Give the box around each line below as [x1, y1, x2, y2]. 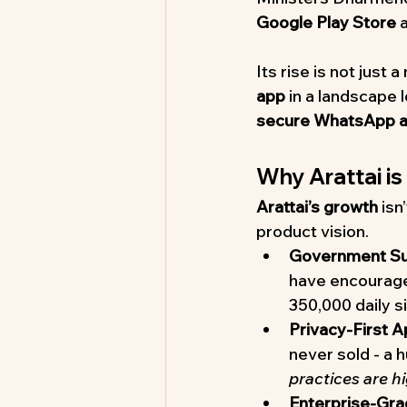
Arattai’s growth [256, 196, 378, 217]
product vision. [256, 221, 369, 242]
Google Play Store [256, 12, 396, 33]
